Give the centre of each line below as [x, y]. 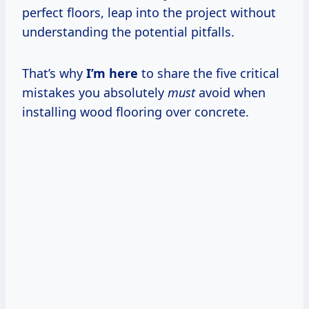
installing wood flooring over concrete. [136, 111]
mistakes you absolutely [95, 92]
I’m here [112, 73]
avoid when [230, 92]
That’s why [54, 73]
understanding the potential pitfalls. [128, 31]
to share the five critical [209, 73]
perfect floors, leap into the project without [149, 12]
